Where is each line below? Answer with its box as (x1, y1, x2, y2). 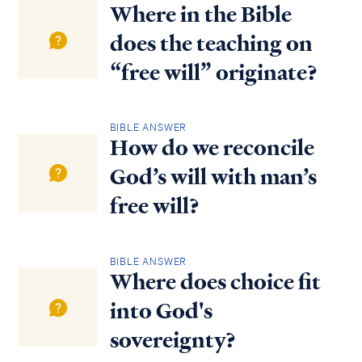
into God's (109, 296, 213, 326)
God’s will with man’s (109, 162, 317, 192)
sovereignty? (109, 325, 236, 355)
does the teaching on (109, 28, 313, 58)
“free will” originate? (109, 57, 318, 87)
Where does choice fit (109, 267, 321, 297)
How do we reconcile (109, 133, 314, 163)
